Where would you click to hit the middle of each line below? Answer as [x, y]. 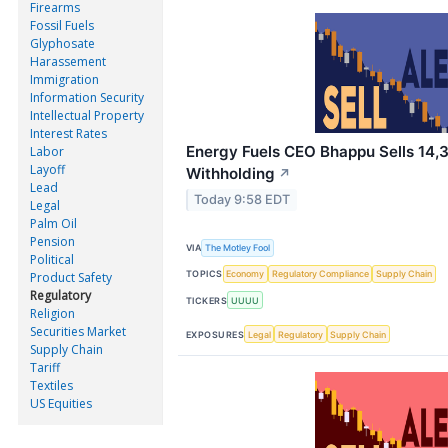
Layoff [47, 169]
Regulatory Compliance [320, 274]
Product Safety [71, 277]
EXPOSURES [215, 334]
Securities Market [78, 331]
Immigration [64, 79]
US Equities [61, 403]
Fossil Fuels [62, 25]
